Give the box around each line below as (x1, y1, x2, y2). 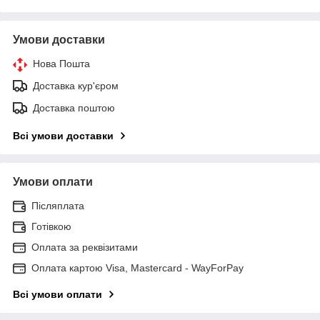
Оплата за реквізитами (31, 241, 138, 253)
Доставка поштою (33, 101, 115, 114)
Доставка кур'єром (33, 79, 119, 91)
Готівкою (31, 220, 71, 232)
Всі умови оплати (13, 288, 102, 300)
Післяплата (31, 199, 84, 211)
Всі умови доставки (13, 129, 114, 141)
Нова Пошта (33, 57, 90, 69)
